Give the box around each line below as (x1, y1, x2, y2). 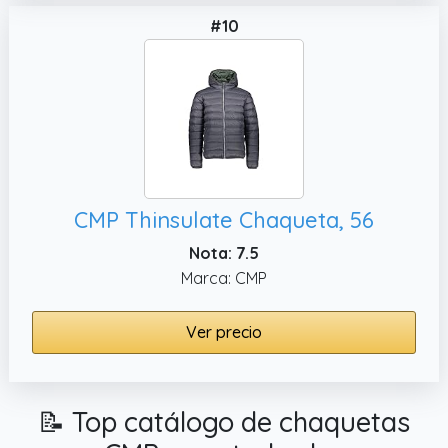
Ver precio (186, 321, 262, 342)
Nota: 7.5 (189, 242, 259, 263)
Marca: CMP (181, 267, 267, 288)
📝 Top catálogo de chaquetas (38, 404, 410, 439)
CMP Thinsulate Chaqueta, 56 (74, 205, 374, 234)
